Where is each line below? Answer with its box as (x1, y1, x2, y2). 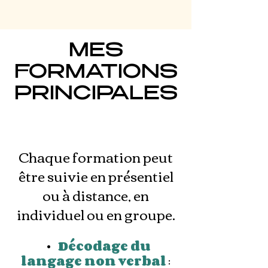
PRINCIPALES (14, 85, 178, 105)
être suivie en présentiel (18, 163, 173, 188)
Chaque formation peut (19, 144, 173, 169)
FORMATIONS (14, 63, 178, 83)
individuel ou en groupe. (16, 201, 175, 227)
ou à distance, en (42, 182, 149, 208)
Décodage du (57, 236, 151, 256)
